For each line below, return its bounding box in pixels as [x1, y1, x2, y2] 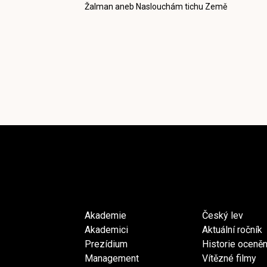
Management [85, 252, 139, 264]
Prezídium [85, 238, 128, 250]
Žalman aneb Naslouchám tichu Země [85, 1, 227, 11]
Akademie [85, 209, 126, 221]
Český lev [202, 209, 243, 221]
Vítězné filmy [202, 252, 256, 264]
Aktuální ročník [202, 223, 262, 235]
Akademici [85, 223, 128, 235]
